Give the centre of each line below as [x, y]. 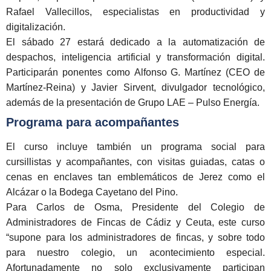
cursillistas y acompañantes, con [82, 162]
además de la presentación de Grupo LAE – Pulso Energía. [133, 102]
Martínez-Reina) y [49, 87]
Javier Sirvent [122, 87]
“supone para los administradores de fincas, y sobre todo [135, 237]
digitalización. [36, 27]
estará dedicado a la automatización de [168, 42]
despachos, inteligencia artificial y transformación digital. [135, 57]
